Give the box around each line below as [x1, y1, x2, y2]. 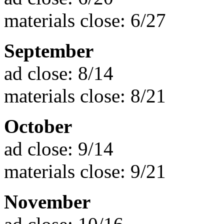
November [4, 190, 90, 212]
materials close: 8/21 [4, 84, 166, 106]
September [4, 39, 93, 61]
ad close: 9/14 [4, 137, 113, 159]
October [4, 115, 72, 137]
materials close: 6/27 [4, 9, 166, 31]
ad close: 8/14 [4, 62, 113, 84]
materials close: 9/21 [4, 160, 166, 182]
